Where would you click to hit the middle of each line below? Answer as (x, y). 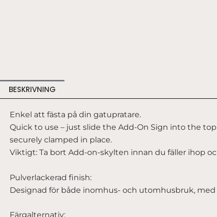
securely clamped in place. (61, 139)
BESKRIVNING (32, 89)
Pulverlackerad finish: (51, 177)
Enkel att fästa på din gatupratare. (75, 114)
